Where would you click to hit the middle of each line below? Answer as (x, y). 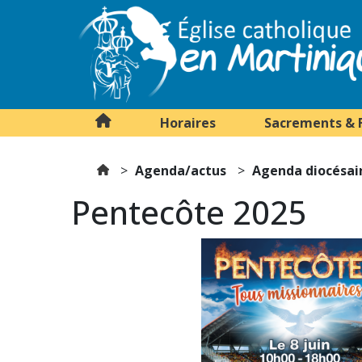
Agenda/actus (181, 170)
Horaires (187, 123)
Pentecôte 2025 (189, 212)
